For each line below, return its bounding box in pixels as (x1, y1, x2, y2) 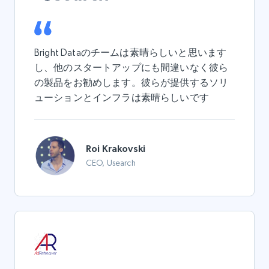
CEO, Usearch (86, 158, 136, 168)
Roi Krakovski (86, 143, 146, 154)
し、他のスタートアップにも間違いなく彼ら (34, 61, 229, 73)
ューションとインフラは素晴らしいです (34, 91, 209, 103)
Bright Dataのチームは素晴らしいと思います (34, 46, 227, 58)
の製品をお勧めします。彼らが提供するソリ (34, 76, 229, 88)
